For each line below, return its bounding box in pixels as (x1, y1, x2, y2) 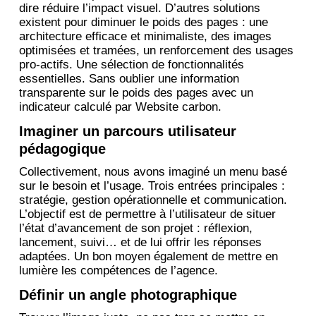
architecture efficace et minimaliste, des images (18, 29, 272, 43)
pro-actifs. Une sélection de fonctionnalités (18, 57, 244, 71)
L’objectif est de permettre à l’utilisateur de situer (18, 207, 276, 221)
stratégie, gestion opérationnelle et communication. (18, 193, 287, 207)
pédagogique (18, 140, 106, 157)
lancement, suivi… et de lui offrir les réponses (18, 235, 262, 249)
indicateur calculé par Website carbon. (18, 99, 221, 114)
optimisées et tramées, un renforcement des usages (18, 43, 293, 57)
